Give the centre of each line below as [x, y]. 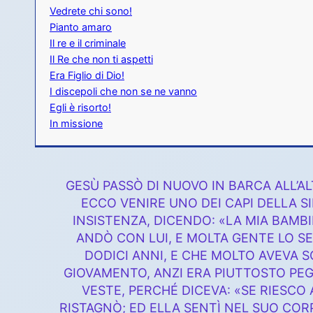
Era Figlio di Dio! [87, 75]
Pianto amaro [81, 27]
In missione [76, 124]
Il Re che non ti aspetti [101, 59]
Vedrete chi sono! [91, 11]
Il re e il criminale [88, 43]
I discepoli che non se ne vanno [123, 92]
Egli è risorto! [80, 108]
